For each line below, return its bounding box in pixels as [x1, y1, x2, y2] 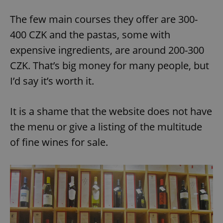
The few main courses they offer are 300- [10, 12, 198, 26]
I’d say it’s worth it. [10, 74, 94, 88]
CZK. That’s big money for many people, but [10, 58, 209, 72]
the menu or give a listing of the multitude [10, 119, 202, 133]
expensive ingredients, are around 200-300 [10, 43, 204, 57]
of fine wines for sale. [10, 135, 108, 149]
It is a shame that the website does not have [10, 104, 212, 118]
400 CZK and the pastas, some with [10, 27, 170, 41]
